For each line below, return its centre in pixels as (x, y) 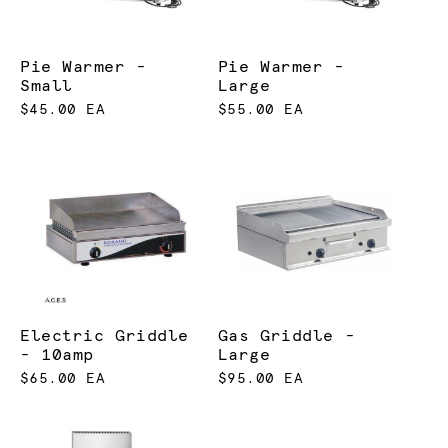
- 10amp (57, 355)
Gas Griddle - (286, 336)
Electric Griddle (104, 336)
